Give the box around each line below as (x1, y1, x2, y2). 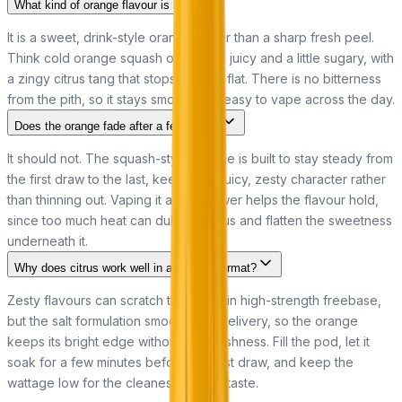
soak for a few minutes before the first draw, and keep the (7, 354, 354, 370)
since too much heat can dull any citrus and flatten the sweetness (7, 212, 392, 228)
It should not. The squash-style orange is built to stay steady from (7, 150, 393, 166)
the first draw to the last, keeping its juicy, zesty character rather (7, 170, 386, 187)
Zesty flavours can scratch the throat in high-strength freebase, (7, 292, 381, 308)
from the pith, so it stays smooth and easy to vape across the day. (7, 91, 395, 107)
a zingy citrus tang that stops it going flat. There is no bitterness (7, 70, 381, 86)
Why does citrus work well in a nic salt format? (14, 260, 257, 275)
